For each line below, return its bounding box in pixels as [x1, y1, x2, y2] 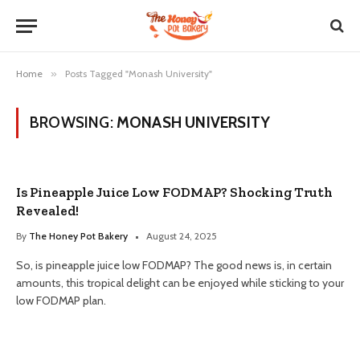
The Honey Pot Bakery [29, 230, 128, 242]
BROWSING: [30, 113, 117, 132]
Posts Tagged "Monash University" [65, 67, 212, 80]
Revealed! [16, 202, 79, 219]
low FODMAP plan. [16, 293, 106, 308]
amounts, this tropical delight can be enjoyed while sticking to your [16, 276, 344, 290]
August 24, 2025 [146, 230, 217, 242]
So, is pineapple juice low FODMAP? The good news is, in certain [16, 258, 332, 272]
